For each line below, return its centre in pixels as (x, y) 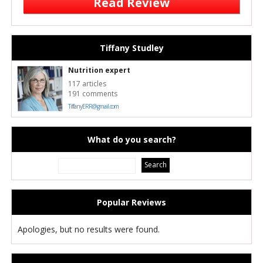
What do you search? (131, 139)
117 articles (87, 84)
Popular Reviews (131, 202)
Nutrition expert (99, 70)
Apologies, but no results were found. (89, 229)
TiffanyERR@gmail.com (93, 106)
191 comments (93, 94)
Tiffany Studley (131, 48)
